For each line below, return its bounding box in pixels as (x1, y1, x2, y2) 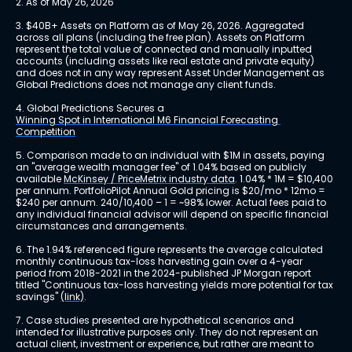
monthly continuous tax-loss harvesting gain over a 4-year (16, 255, 305, 269)
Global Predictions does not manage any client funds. (16, 78, 276, 92)
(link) (60, 290, 84, 304)
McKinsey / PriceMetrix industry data (64, 172, 235, 186)
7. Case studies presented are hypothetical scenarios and (16, 313, 296, 328)
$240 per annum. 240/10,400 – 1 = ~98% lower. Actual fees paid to (16, 196, 328, 210)
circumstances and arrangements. (16, 219, 187, 233)
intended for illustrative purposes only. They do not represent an (16, 325, 321, 339)
